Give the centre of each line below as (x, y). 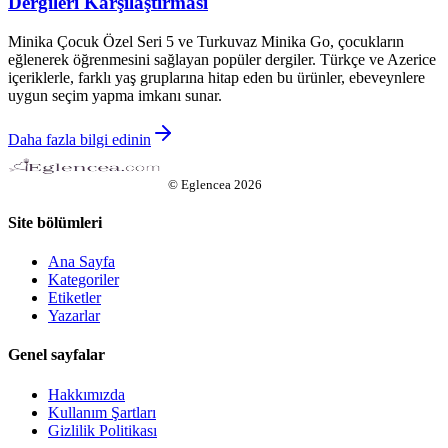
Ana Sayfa (81, 262)
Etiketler (74, 298)
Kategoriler (83, 280)
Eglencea (206, 184)
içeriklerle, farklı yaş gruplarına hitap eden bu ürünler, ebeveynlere (216, 77)
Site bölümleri (55, 222)
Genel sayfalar (56, 355)
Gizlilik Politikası (102, 430)
